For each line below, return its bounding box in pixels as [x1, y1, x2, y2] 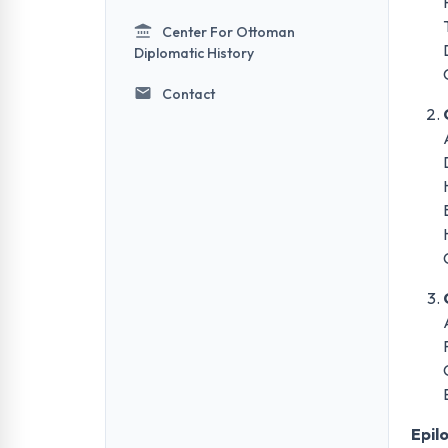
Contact [162, 85, 215, 103]
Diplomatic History [134, 44, 254, 62]
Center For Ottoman [162, 23, 295, 41]
